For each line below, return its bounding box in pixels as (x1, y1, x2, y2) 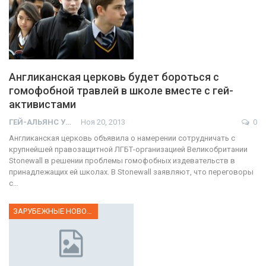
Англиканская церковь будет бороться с (9, 71, 219, 84)
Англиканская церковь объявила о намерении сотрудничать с (9, 134, 235, 143)
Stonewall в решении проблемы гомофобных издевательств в (9, 156, 235, 166)
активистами (9, 98, 76, 111)
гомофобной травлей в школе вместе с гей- (9, 84, 233, 97)
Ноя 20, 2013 (81, 118, 125, 127)
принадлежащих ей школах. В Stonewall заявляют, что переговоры (9, 167, 254, 177)
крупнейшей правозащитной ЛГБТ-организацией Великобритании (9, 145, 248, 154)
